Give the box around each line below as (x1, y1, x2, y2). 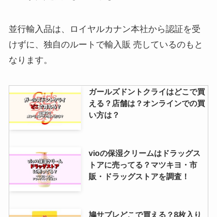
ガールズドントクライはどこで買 (88, 87, 205, 96)
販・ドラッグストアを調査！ (88, 171, 189, 181)
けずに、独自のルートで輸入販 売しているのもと (8, 39, 203, 49)
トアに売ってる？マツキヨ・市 (88, 160, 197, 169)
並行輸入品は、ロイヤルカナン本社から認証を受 (8, 24, 201, 34)
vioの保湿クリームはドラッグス (88, 148, 201, 157)
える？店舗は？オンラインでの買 (88, 98, 205, 108)
